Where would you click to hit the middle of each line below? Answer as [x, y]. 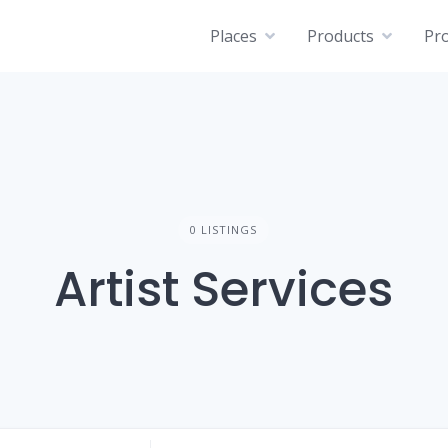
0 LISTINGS [224, 229]
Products [340, 36]
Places [233, 36]
